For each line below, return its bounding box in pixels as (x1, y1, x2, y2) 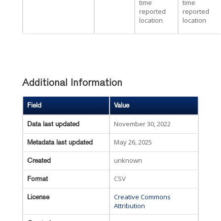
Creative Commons (114, 192, 171, 201)
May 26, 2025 (114, 138, 152, 147)
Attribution (114, 201, 145, 210)
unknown (114, 156, 142, 165)
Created (27, 156, 51, 165)
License (27, 193, 49, 201)
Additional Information (22, 78, 122, 88)
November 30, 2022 (114, 119, 171, 128)
